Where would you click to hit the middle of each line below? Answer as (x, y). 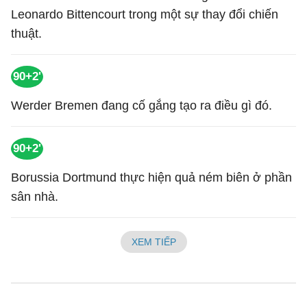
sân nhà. (35, 197)
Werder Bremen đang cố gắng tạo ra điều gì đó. (142, 106)
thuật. (26, 34)
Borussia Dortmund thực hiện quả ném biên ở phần (151, 177)
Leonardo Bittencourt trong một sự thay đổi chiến (145, 14)
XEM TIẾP (153, 242)
